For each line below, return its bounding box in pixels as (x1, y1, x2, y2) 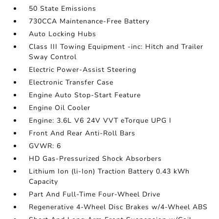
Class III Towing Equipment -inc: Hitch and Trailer (29, 42, 204, 51)
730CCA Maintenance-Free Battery (29, 17, 150, 26)
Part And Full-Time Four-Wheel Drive (29, 190, 161, 199)
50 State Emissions (29, 4, 97, 13)
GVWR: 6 (29, 141, 62, 151)
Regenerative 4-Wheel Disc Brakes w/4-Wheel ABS (29, 202, 208, 212)
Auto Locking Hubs (29, 29, 97, 39)
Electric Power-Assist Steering (29, 65, 137, 74)
